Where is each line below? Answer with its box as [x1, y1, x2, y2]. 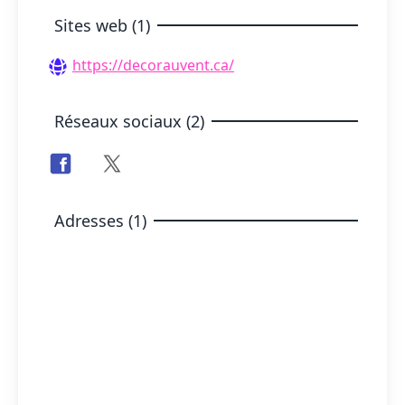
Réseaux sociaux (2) [54, 109, 204, 132]
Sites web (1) [54, 14, 150, 37]
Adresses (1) [54, 209, 146, 231]
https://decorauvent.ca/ [72, 55, 234, 76]
